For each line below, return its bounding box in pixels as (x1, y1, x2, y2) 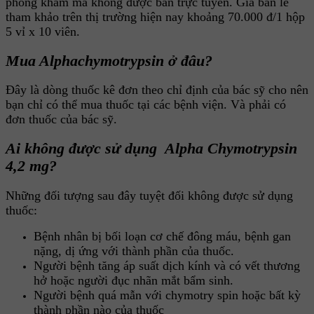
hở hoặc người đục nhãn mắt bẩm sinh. (34, 273, 233, 287)
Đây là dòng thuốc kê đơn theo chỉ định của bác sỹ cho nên (6, 83, 308, 97)
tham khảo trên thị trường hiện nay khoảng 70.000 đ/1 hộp (6, 10, 305, 24)
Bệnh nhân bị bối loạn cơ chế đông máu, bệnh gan (34, 228, 291, 243)
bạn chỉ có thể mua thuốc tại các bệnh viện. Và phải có (6, 97, 286, 112)
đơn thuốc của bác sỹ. (6, 112, 117, 127)
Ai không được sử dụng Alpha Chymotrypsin (6, 140, 297, 158)
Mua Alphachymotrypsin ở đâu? (6, 52, 212, 69)
